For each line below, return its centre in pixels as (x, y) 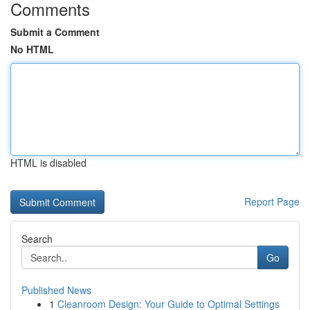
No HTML (32, 49)
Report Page (272, 201)
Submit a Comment (55, 32)
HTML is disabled (48, 163)
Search (37, 239)
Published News (56, 290)
